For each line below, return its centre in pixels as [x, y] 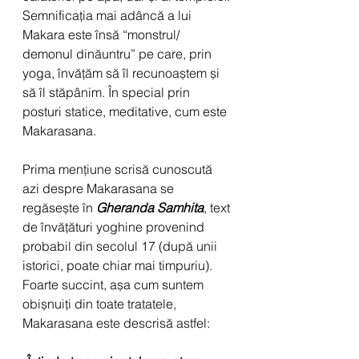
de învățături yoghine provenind [115, 226]
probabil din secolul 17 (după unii [121, 246]
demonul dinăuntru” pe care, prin [119, 53]
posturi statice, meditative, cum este [126, 111]
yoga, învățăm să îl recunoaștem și [123, 73]
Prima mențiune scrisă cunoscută [119, 169]
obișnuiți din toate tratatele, [101, 303]
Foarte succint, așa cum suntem [115, 284]
